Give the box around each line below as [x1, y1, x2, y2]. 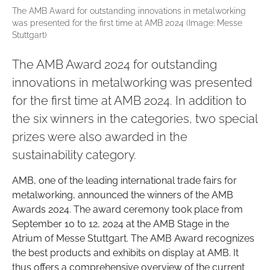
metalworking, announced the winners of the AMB [12, 189, 233, 201]
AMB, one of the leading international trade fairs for [12, 175, 237, 187]
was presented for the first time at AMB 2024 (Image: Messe [12, 17, 242, 28]
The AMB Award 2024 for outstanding [12, 57, 217, 72]
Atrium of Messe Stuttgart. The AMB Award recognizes [12, 233, 254, 245]
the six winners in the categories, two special [12, 111, 257, 127]
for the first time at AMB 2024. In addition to [12, 93, 246, 108]
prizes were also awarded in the [12, 130, 187, 145]
